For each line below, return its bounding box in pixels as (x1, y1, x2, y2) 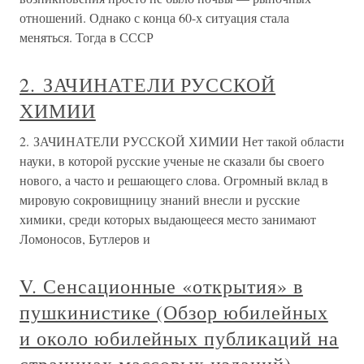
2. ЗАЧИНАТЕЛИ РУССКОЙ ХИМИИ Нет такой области (19, 132, 344, 150)
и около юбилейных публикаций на (19, 325, 339, 352)
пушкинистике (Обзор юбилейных (19, 299, 328, 326)
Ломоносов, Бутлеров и (19, 230, 150, 248)
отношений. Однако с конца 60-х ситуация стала (19, 9, 289, 27)
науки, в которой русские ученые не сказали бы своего (19, 152, 324, 170)
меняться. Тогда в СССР (19, 28, 154, 46)
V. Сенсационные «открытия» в (19, 273, 303, 300)
